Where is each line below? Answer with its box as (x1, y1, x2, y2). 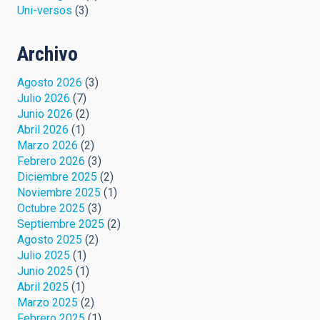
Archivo (17, 41, 78, 66)
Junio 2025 (17, 264, 73, 278)
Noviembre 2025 (17, 185, 101, 199)
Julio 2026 (17, 91, 70, 105)
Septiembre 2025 (17, 216, 104, 231)
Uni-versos (17, 3, 72, 17)
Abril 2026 (17, 122, 69, 136)
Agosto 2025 (17, 232, 82, 246)
